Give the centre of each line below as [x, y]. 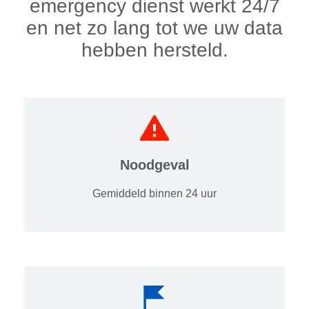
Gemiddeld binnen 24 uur [154, 193]
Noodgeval [154, 165]
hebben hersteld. [154, 50]
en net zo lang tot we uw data [154, 28]
